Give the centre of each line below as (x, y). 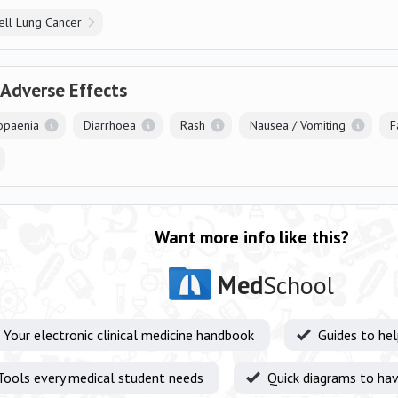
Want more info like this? (251, 237)
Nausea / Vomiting (298, 125)
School (298, 285)
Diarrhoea (110, 125)
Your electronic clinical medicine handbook (129, 335)
